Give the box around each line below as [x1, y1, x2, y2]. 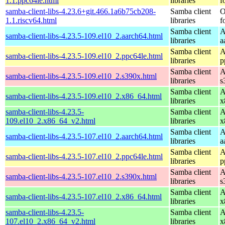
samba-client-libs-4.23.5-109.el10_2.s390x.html [6, 71, 157, 80]
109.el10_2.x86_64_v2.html [6, 116, 95, 125]
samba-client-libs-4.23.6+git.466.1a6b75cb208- [6, 7, 156, 16]
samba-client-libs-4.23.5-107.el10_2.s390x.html [6, 172, 157, 181]
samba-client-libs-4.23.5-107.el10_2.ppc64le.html [6, 152, 163, 161]
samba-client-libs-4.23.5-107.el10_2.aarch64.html [6, 132, 163, 141]
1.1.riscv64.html [6, 16, 57, 25]
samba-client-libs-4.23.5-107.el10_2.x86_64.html [6, 192, 162, 201]
